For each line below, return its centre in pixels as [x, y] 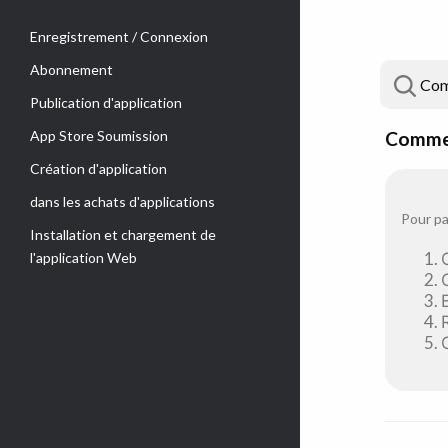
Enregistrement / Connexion [119, 36]
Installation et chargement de [123, 234]
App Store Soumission [99, 135]
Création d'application [98, 168]
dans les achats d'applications [122, 201]
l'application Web [83, 257]
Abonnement [71, 69]
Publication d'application [106, 102]
